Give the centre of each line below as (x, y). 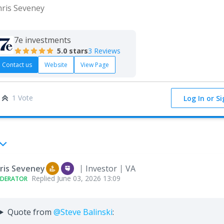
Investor (101, 168)
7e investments (42, 40)
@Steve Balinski (83, 212)
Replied (44, 178)
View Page (95, 64)
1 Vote (22, 97)
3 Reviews (104, 51)
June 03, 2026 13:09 (89, 178)
